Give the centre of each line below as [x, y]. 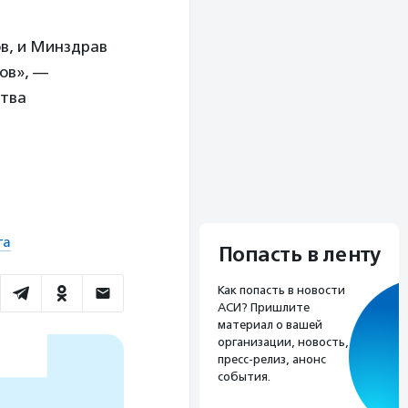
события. [244, 377]
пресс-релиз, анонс [272, 360]
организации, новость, [283, 342]
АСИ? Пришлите [264, 308]
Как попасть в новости [281, 291]
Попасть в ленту [299, 255]
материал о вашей [270, 325]
